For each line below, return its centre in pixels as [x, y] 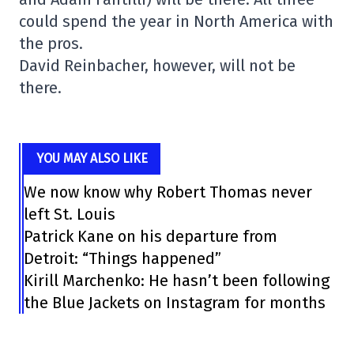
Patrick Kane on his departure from [151, 237]
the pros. [51, 44]
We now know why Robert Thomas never [168, 192]
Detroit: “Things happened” [123, 259]
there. [40, 88]
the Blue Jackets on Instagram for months [175, 303]
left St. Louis [70, 215]
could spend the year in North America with [176, 22]
